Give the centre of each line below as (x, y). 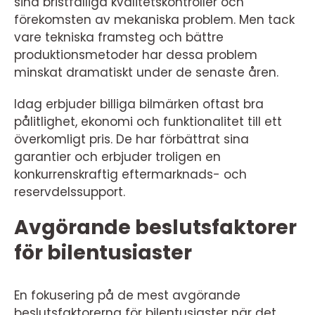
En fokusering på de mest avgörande (127, 295)
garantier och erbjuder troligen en (117, 157)
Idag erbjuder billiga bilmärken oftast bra (139, 104)
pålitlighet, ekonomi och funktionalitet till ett (148, 122)
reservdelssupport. (70, 192)
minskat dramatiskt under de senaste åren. (146, 72)
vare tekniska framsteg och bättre (119, 37)
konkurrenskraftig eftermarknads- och (130, 174)
